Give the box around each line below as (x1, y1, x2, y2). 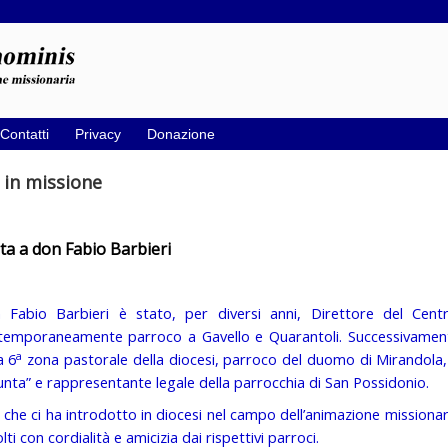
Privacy (75, 126, 121, 142)
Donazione (147, 126, 215, 142)
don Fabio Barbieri (31, 238, 171, 260)
